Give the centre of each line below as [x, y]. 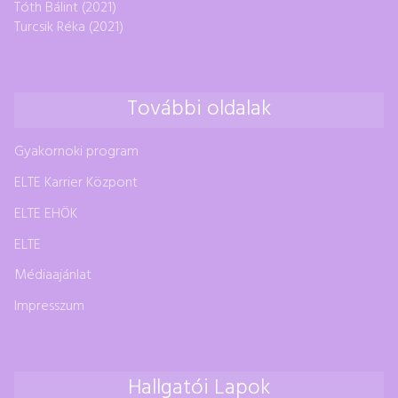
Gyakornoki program [76, 152]
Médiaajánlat [53, 276]
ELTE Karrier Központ [76, 183]
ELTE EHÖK [46, 214]
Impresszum [49, 307]
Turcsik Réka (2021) [69, 27]
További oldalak [199, 109]
